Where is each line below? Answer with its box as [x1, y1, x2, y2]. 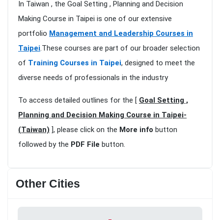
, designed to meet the [121, 58, 195, 68]
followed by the [18, 140, 71, 149]
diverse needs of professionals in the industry [18, 73, 168, 82]
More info [119, 125, 153, 135]
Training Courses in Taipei [28, 58, 121, 68]
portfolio [18, 29, 49, 38]
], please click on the [50, 125, 119, 135]
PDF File [71, 140, 100, 149]
